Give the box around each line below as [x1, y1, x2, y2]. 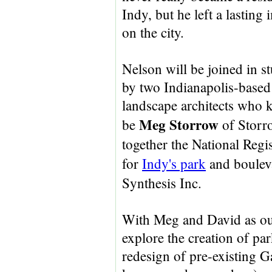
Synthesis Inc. [122, 174, 202, 192]
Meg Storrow [139, 114, 219, 135]
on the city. [122, 23, 184, 41]
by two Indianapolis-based [122, 78, 271, 96]
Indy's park [142, 154, 206, 172]
